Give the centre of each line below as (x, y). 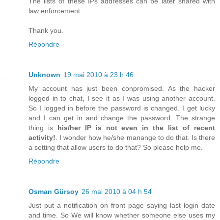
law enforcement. (55, 11)
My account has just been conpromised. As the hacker (122, 88)
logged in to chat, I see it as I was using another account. (122, 98)
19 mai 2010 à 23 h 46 (98, 74)
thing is (43, 127)
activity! (42, 137)
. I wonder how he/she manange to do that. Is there (135, 137)
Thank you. (46, 30)
